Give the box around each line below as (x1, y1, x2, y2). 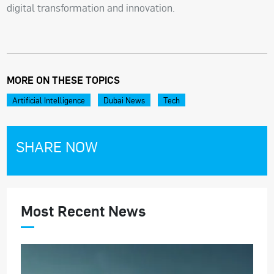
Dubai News (103, 95, 146, 106)
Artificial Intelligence (12, 95, 86, 106)
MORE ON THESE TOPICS (7, 73, 120, 87)
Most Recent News (20, 200, 146, 220)
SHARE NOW (16, 137, 98, 156)
